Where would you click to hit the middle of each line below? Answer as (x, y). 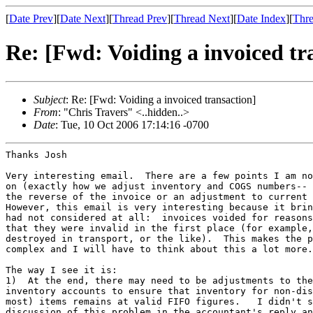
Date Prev (31, 19)
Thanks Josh (36, 154)
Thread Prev (140, 19)
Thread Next (202, 19)
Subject (50, 99)
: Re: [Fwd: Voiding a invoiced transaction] (161, 99)
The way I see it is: (61, 270)
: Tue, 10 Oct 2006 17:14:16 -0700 (132, 124)
